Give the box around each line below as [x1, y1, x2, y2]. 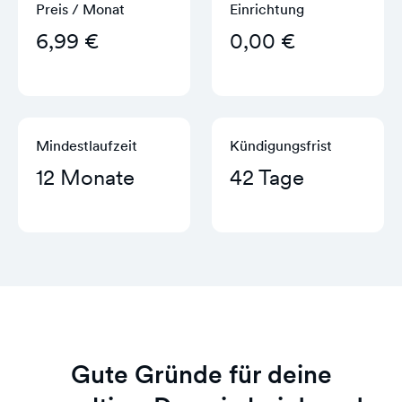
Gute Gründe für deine [70, 358, 332, 390]
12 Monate [36, 163, 135, 191]
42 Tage [230, 163, 304, 191]
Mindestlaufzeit [36, 136, 137, 154]
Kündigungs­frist [230, 136, 332, 154]
